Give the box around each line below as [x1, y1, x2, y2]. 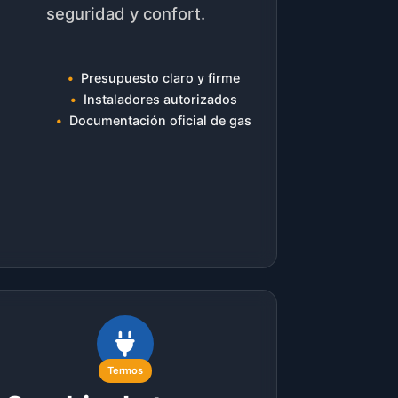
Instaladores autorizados [83, 92, 237, 107]
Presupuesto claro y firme [80, 70, 240, 86]
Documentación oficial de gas [68, 113, 251, 129]
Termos [107, 363, 144, 377]
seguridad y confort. [45, 3, 205, 23]
